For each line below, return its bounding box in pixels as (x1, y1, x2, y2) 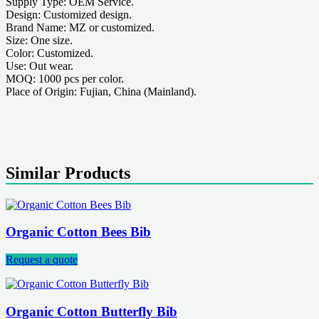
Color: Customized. (6, 46, 93, 59)
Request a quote (6, 253, 78, 266)
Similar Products (6, 163, 130, 182)
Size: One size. (6, 33, 73, 46)
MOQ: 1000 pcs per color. (6, 72, 124, 85)
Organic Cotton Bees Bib (6, 224, 151, 240)
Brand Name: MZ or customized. (6, 21, 155, 33)
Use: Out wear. (6, 59, 73, 72)
